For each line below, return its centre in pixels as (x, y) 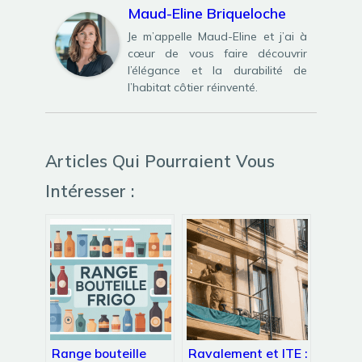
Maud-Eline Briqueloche (207, 13)
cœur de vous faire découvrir (217, 53)
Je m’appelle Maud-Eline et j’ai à (217, 36)
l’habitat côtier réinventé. (193, 87)
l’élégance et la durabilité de (217, 70)
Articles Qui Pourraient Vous (160, 161)
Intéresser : (90, 191)
